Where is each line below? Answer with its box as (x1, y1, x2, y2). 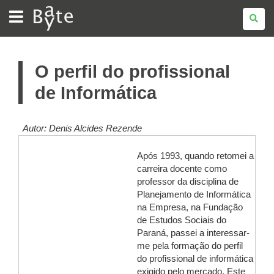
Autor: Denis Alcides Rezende (18, 124, 142, 133)
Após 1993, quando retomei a (137, 151, 254, 161)
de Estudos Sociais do (137, 215, 226, 225)
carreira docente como (137, 164, 227, 174)
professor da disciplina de (137, 177, 239, 187)
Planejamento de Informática (137, 190, 251, 199)
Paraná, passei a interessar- (137, 228, 250, 238)
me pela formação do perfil (137, 241, 243, 251)
